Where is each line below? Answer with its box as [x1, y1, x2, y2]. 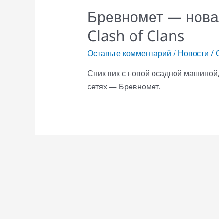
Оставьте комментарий [87, 47, 171, 59]
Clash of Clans [87, 25, 184, 45]
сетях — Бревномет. [87, 81, 161, 92]
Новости [177, 47, 209, 59]
